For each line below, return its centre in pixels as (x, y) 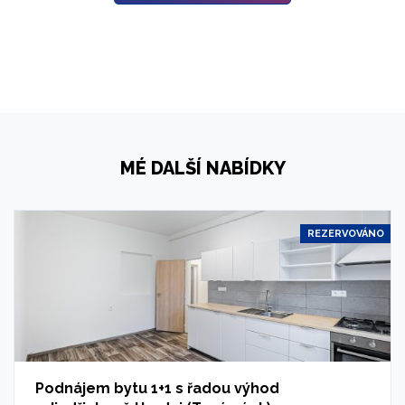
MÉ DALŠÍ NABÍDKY (202, 168)
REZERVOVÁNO (345, 233)
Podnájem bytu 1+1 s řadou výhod (157, 388)
